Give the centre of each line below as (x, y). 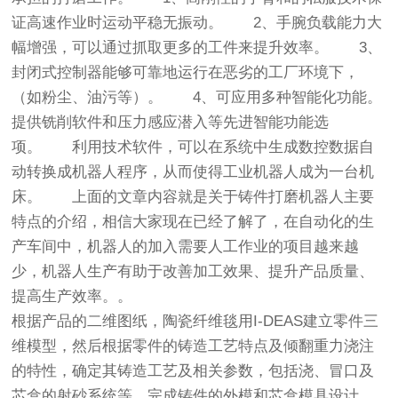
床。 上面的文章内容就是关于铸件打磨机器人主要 (193, 197)
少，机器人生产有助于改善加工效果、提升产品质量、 (193, 272)
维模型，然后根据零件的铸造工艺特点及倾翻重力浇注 (193, 346)
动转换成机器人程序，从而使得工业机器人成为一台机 (193, 172)
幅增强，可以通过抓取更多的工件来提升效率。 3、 (197, 48)
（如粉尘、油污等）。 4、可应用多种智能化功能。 (197, 98)
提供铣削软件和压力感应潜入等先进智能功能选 (171, 123)
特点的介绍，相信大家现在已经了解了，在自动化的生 (193, 222)
